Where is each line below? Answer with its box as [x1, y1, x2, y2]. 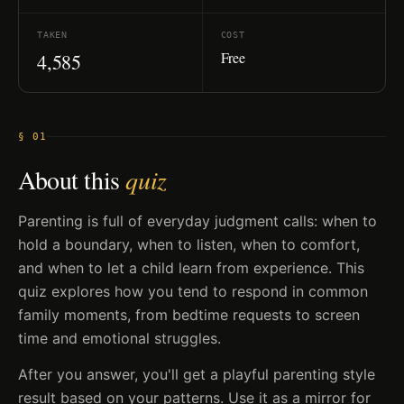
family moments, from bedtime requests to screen [18, 306, 360, 324]
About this [18, 162, 126, 197]
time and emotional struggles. [18, 329, 221, 347]
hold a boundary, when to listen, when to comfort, [18, 235, 360, 253]
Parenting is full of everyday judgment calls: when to [18, 212, 377, 230]
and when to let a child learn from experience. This [18, 259, 364, 277]
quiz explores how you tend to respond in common [18, 282, 368, 300]
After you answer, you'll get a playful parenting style [18, 365, 375, 383]
